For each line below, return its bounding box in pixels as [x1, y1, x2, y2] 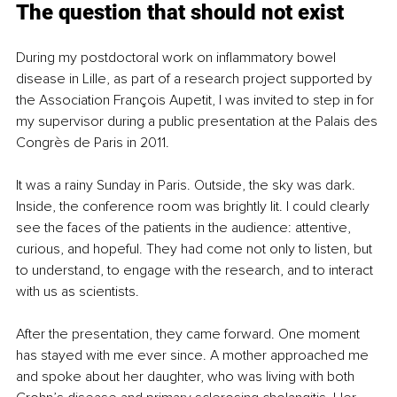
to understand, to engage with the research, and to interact [16, 261, 377, 280]
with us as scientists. [16, 283, 139, 301]
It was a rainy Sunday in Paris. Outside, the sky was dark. [16, 176, 359, 195]
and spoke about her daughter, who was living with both [16, 368, 358, 386]
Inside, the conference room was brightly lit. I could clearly [16, 198, 373, 216]
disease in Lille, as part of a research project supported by [16, 70, 376, 89]
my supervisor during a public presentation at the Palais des [16, 113, 381, 131]
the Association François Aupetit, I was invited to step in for [16, 91, 378, 110]
